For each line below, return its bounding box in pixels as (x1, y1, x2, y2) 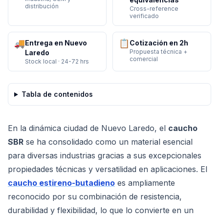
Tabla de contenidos (21, 90, 93, 98)
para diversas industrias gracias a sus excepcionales (8, 151, 201, 160)
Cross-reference (130, 5, 178, 12)
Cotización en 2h (130, 39, 188, 47)
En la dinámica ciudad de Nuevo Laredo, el (8, 123, 168, 133)
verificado (130, 12, 159, 20)
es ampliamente (115, 178, 175, 188)
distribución (25, 2, 59, 10)
